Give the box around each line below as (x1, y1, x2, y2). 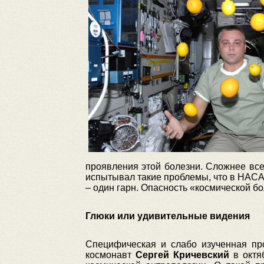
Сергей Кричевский (135, 250, 229, 260)
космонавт (85, 250, 136, 260)
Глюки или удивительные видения (85, 211, 250, 221)
